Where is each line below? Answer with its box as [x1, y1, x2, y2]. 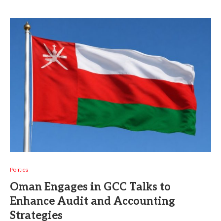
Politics [10, 166, 28, 173]
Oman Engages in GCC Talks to [10, 180, 171, 193]
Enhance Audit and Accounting [10, 194, 175, 208]
